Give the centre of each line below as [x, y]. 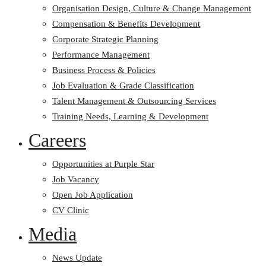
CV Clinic [71, 210]
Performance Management [101, 55]
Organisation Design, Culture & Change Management [152, 8]
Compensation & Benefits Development [126, 24]
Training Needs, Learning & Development [130, 116]
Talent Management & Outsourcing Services [134, 101]
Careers [57, 140]
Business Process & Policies [104, 70]
